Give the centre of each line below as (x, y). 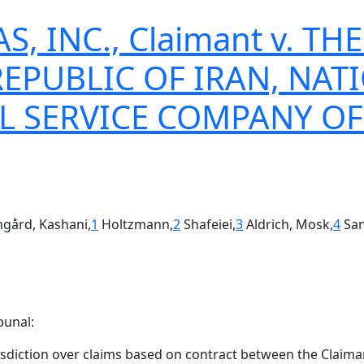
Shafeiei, (208, 224)
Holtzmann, (136, 224)
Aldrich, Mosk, (288, 224)
